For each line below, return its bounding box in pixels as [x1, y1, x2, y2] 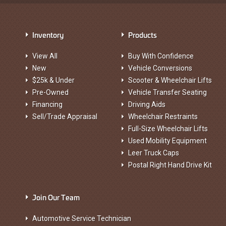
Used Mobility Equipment [128, 137, 207, 145]
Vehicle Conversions [128, 64, 192, 72]
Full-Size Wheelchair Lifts [128, 125, 208, 133]
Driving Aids [128, 100, 165, 108]
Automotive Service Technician [32, 214, 131, 222]
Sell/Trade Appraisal [32, 112, 97, 121]
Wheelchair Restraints [128, 112, 198, 121]
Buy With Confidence [128, 52, 194, 60]
